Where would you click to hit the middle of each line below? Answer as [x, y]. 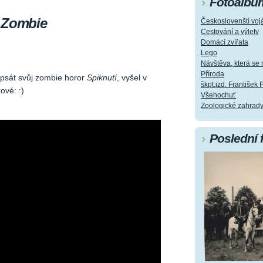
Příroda [213, 74]
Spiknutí [102, 78]
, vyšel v [132, 78]
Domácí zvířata [225, 43]
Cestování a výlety [230, 32]
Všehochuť [218, 95]
